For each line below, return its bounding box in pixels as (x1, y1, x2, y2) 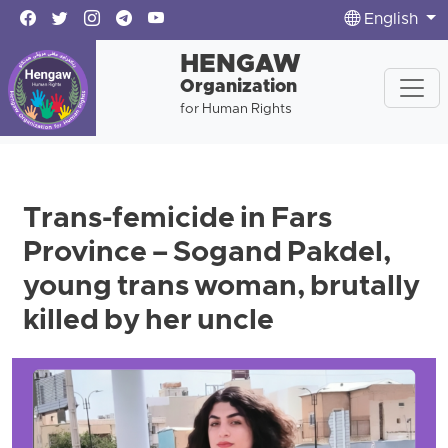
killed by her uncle (23, 303, 275, 341)
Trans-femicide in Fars (23, 201, 333, 239)
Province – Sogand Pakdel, (23, 235, 392, 273)
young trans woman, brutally (23, 269, 421, 307)
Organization (179, 76, 297, 99)
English (360, 10, 423, 30)
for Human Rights (179, 101, 292, 118)
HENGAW (179, 49, 301, 82)
